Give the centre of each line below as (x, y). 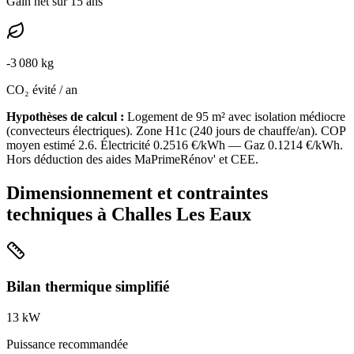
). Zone (145, 131)
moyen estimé (42, 145)
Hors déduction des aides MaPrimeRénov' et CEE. (132, 160)
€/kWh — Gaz (228, 145)
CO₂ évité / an (42, 90)
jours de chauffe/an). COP (279, 131)
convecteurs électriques (68, 131)
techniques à (59, 215)
